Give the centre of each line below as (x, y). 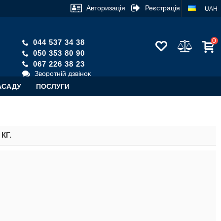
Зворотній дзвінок (61, 74)
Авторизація (106, 8)
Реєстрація (163, 8)
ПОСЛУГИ (53, 86)
